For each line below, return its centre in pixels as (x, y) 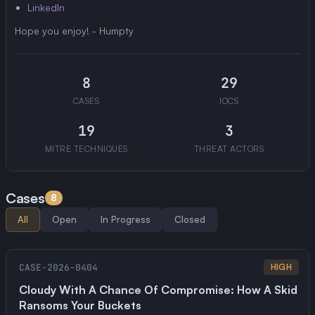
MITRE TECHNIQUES (86, 149)
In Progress (126, 219)
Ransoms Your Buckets (80, 305)
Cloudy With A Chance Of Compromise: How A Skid (158, 290)
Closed (190, 219)
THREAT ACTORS (229, 149)
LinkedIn (46, 7)
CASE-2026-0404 (58, 267)
